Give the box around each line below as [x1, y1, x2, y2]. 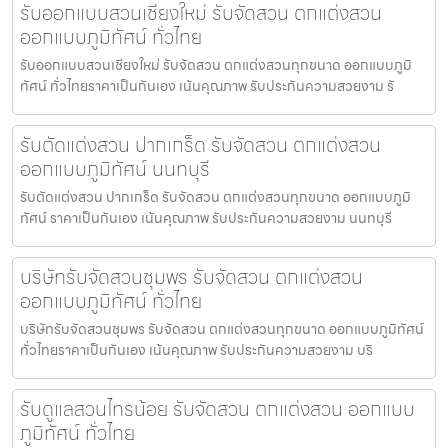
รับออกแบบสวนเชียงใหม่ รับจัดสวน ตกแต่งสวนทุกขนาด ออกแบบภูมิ [20, 53, 412, 76]
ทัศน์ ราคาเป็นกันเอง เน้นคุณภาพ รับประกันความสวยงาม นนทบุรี [20, 206, 392, 229]
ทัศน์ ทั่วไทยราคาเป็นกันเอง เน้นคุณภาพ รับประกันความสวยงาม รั [20, 74, 394, 97]
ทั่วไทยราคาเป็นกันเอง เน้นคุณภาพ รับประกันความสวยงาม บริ [20, 338, 373, 361]
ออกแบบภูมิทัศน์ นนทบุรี [20, 152, 210, 185]
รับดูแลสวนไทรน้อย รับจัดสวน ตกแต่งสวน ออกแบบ [20, 392, 415, 425]
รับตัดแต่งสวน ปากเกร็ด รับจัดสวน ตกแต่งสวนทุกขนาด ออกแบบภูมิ [20, 185, 411, 208]
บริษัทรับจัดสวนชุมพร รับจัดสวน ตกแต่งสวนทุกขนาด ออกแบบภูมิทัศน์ [20, 317, 424, 340]
